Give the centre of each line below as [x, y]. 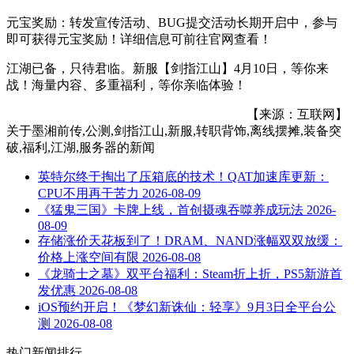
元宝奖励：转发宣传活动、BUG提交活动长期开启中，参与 [172, 22]
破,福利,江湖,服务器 [62, 147]
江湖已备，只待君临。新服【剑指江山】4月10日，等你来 [168, 68]
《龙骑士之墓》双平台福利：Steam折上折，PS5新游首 [190, 273]
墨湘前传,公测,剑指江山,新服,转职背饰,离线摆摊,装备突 [186, 130]
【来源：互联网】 [297, 114]
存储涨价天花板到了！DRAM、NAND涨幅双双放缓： [190, 240]
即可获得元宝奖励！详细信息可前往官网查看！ [139, 39]
